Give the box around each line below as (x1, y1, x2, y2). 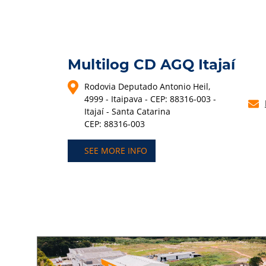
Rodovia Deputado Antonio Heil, (84, 80, 211, 92)
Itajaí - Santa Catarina (84, 105, 171, 117)
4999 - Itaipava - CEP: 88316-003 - (84, 93, 217, 104)
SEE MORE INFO (84, 145, 148, 157)
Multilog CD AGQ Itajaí (68, 55, 236, 73)
